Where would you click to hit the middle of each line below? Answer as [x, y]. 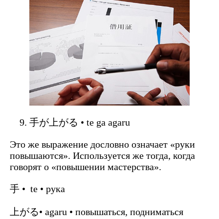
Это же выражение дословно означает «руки [102, 144]
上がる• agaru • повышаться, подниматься [97, 211]
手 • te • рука [37, 188]
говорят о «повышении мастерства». [86, 166]
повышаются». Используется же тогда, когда [102, 155]
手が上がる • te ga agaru [80, 122]
